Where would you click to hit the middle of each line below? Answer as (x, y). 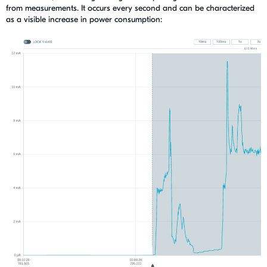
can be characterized (217, 8)
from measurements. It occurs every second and (93, 8)
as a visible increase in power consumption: (84, 20)
